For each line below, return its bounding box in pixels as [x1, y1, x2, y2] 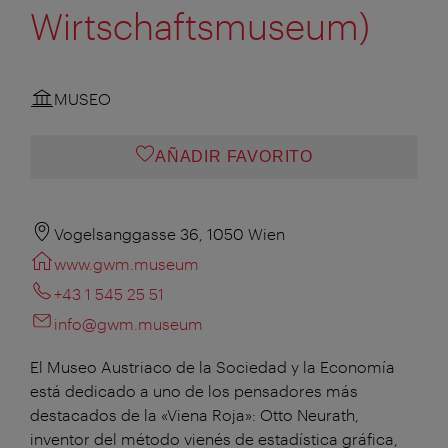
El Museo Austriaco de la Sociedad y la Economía [30, 356, 395, 376]
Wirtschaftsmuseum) [30, 4, 370, 47]
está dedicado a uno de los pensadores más [30, 380, 358, 400]
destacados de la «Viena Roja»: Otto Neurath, [30, 404, 359, 424]
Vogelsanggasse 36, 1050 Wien [54, 223, 285, 243]
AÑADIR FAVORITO [154, 147, 313, 165]
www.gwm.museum [54, 253, 199, 273]
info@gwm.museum [54, 313, 203, 333]
